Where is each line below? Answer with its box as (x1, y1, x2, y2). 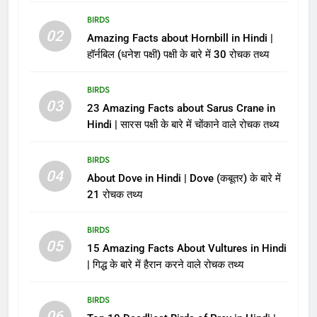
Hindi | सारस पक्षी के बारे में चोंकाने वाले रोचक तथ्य (86, 117, 279, 131)
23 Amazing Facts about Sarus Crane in (86, 101, 275, 115)
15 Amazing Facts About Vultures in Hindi (86, 241, 287, 255)
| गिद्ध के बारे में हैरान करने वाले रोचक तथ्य (86, 258, 243, 271)
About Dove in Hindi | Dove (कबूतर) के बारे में (86, 171, 281, 185)
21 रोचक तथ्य (86, 188, 142, 201)
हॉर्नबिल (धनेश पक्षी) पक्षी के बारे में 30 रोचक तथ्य (86, 47, 269, 61)
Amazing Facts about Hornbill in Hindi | (86, 31, 273, 45)
